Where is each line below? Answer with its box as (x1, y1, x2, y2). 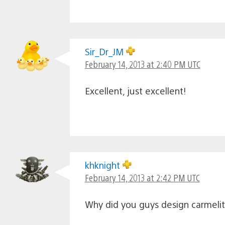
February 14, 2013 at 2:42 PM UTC (84, 171, 200, 183)
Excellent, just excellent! (84, 84, 186, 96)
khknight (84, 159, 123, 171)
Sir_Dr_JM (84, 45, 126, 57)
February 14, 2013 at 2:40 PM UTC (84, 58, 200, 70)
